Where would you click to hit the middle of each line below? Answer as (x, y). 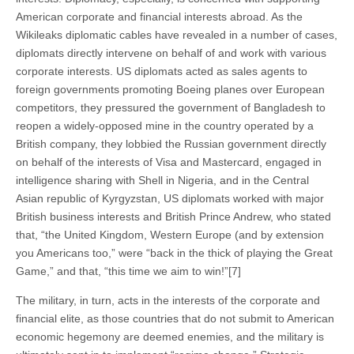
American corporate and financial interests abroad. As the (159, 16)
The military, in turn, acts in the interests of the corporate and (168, 300)
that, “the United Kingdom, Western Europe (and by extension (170, 234)
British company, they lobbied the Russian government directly (171, 143)
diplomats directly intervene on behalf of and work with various (171, 53)
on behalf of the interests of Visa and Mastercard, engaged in (169, 162)
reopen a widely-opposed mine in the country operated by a (165, 125)
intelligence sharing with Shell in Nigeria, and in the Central (162, 180)
